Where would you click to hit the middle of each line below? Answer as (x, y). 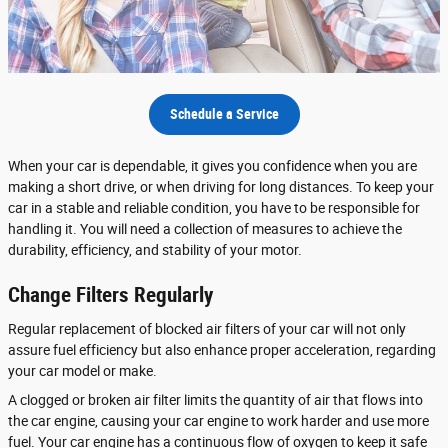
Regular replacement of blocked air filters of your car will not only (207, 328)
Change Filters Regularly (110, 295)
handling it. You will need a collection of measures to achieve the (205, 229)
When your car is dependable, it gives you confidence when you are (212, 166)
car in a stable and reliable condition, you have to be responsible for (214, 208)
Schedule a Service (224, 114)
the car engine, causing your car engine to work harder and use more (218, 420)
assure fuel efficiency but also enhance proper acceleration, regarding (222, 349)
